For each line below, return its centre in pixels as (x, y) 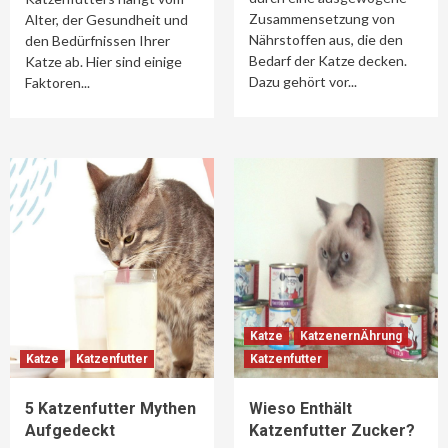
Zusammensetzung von (322, 18)
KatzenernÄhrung (351, 336)
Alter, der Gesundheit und (106, 19)
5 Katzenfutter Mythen (110, 408)
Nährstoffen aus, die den (326, 39)
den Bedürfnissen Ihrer (97, 40)
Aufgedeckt (70, 430)
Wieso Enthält (300, 408)
